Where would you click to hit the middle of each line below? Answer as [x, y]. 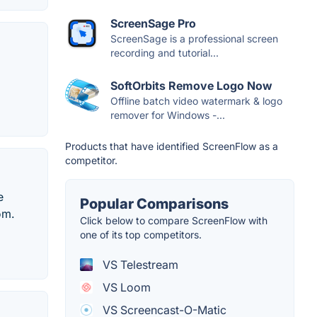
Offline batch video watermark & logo [196, 100]
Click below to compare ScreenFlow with [174, 220]
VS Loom [125, 287]
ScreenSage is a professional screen [194, 38]
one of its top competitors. [141, 234]
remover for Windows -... [168, 115]
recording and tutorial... [165, 52]
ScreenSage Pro [153, 23]
